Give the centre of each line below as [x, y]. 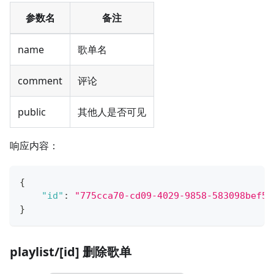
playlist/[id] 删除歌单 [71, 251]
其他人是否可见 [112, 112]
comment [40, 80]
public [32, 112]
